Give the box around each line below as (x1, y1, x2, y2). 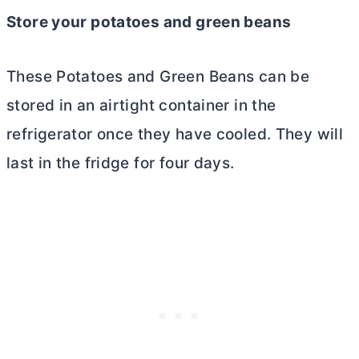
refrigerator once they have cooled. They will (6, 124, 344, 143)
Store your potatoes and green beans (6, 12, 292, 31)
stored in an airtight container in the (6, 95, 276, 115)
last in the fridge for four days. (6, 153, 235, 172)
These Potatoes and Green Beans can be (6, 67, 310, 86)
